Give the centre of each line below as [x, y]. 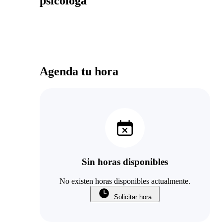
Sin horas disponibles [125, 162]
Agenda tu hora [79, 71]
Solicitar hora [133, 197]
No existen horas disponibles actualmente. [125, 181]
